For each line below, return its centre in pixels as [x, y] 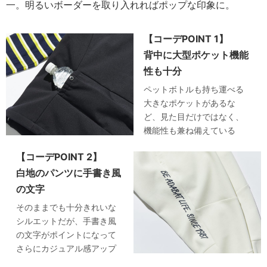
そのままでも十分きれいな [66, 207]
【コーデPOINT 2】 [59, 157]
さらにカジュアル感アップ [66, 249]
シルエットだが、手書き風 [66, 221]
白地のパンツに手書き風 [69, 173]
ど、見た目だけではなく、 [194, 117]
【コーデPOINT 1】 [186, 39]
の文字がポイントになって [66, 235]
